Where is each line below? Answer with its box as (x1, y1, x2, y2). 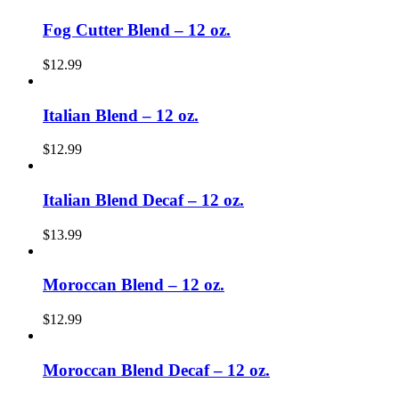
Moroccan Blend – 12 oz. (43, 275, 224, 295)
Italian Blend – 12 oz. (43, 105, 199, 125)
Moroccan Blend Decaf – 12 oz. (43, 360, 270, 379)
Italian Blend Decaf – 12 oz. (43, 190, 244, 209)
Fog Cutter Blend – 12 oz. (43, 20, 231, 40)
